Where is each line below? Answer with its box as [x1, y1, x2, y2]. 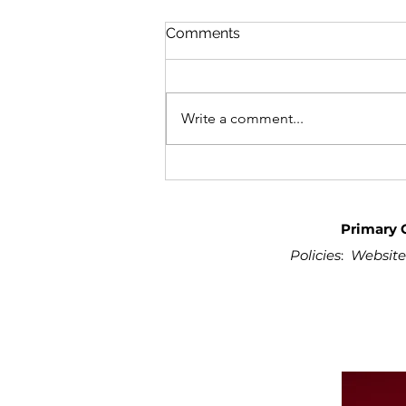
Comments [166, 24, 240, 42]
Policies [289, 246, 341, 264]
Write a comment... [181, 109, 304, 127]
